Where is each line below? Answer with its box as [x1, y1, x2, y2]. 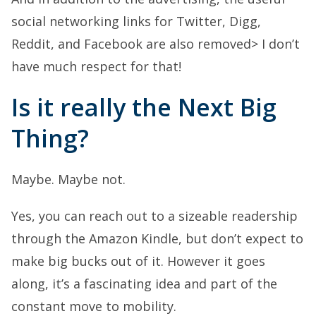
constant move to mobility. [11, 297, 176, 315]
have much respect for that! [11, 57, 181, 75]
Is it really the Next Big [11, 90, 276, 123]
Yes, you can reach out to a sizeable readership [11, 207, 298, 224]
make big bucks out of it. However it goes [11, 252, 265, 269]
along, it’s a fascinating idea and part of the [11, 274, 277, 292]
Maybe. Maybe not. [11, 170, 126, 188]
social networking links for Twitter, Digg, [11, 12, 261, 30]
